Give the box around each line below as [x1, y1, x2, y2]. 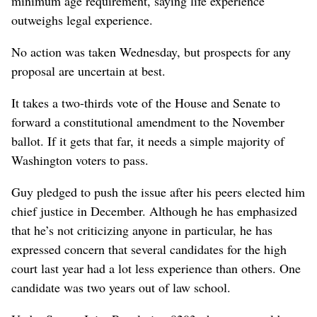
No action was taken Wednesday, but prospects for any [11, 42, 291, 60]
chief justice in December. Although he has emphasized [11, 202, 297, 219]
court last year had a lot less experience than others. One [11, 259, 301, 277]
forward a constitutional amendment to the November [11, 113, 284, 130]
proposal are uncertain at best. [11, 62, 166, 79]
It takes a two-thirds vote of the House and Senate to [11, 93, 280, 111]
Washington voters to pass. [11, 151, 149, 168]
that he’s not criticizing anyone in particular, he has [11, 221, 272, 238]
